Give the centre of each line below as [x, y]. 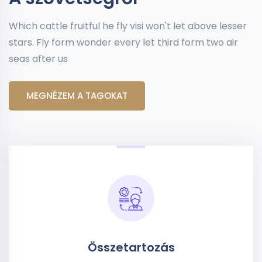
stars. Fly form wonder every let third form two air [123, 42]
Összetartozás [131, 247]
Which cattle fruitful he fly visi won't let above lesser [128, 26]
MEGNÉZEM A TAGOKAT [77, 96]
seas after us [38, 59]
